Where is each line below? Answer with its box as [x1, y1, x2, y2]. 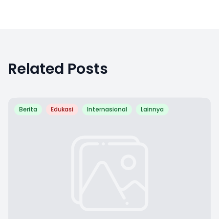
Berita [19, 105, 37, 113]
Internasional [87, 105, 127, 113]
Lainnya [141, 105, 164, 113]
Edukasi [51, 105, 73, 113]
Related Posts [8, 58, 108, 79]
